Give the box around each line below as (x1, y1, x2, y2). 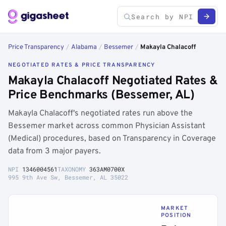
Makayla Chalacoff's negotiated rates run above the (8, 108, 193, 119)
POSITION (161, 212, 192, 219)
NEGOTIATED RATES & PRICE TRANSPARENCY (8, 62, 155, 69)
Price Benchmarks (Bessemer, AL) (8, 88, 195, 103)
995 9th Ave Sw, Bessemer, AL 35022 (8, 173, 128, 181)
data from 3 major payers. (8, 146, 101, 156)
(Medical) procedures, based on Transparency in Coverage (8, 134, 216, 144)
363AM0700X (89, 165, 125, 173)
